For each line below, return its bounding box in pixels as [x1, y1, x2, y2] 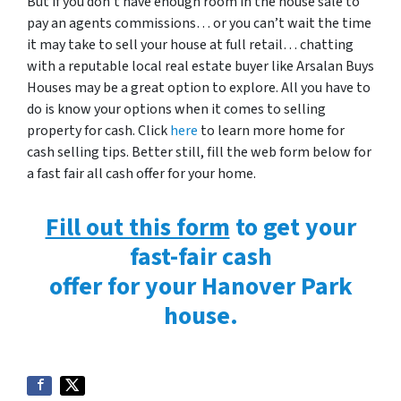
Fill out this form [45, 209, 230, 245]
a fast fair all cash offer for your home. [27, 164, 256, 183]
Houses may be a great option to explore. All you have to [27, 78, 371, 98]
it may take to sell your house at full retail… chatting [27, 35, 354, 55]
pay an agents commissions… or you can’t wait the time [27, 13, 371, 33]
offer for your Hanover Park [48, 269, 353, 304]
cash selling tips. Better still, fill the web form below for [27, 142, 371, 162]
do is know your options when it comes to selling [27, 99, 326, 119]
